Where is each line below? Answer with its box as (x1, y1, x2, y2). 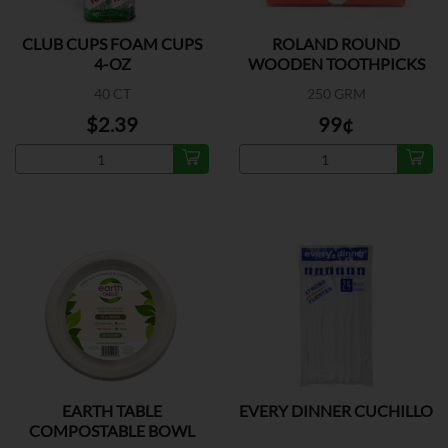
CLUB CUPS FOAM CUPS (22, 34, 202, 53)
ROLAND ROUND (272, 34, 400, 53)
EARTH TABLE (62, 401, 162, 420)
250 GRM (306, 85, 366, 102)
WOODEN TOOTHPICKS (247, 54, 425, 73)
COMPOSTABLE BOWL (29, 421, 195, 440)
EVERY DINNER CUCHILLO (239, 401, 433, 420)
